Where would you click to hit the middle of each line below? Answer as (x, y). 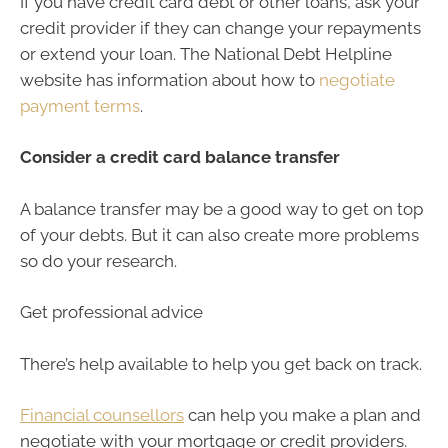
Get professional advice (111, 312)
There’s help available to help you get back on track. (221, 363)
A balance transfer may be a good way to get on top (221, 208)
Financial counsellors (102, 415)
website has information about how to (169, 79)
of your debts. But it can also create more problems (219, 234)
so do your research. (98, 260)
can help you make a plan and (302, 415)
